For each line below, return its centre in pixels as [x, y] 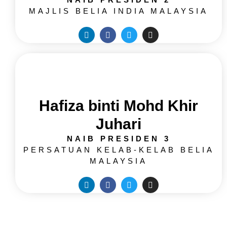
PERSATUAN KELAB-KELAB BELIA [119, 150]
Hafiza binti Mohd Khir [119, 106]
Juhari [119, 124]
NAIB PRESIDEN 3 [119, 139]
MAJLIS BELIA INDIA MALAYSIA [119, 11]
